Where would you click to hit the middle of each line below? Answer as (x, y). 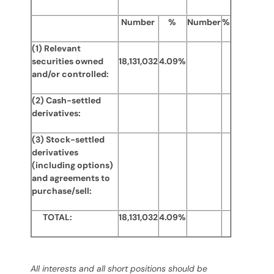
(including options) (72, 165)
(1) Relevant (56, 48)
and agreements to (71, 178)
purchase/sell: (61, 191)
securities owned (67, 61)
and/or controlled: (70, 74)
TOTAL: (53, 217)
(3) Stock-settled (68, 139)
